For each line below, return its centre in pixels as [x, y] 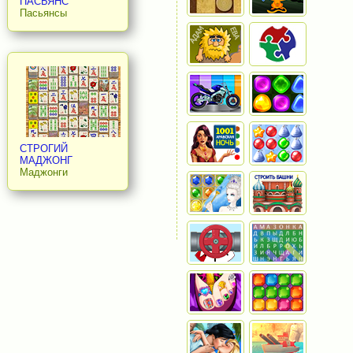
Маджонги [43, 173]
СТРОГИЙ [43, 149]
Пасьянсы [43, 13]
